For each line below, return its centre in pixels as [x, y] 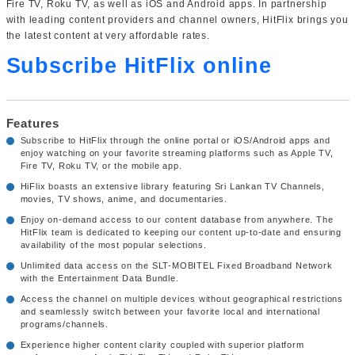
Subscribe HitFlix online [139, 66]
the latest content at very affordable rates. [108, 36]
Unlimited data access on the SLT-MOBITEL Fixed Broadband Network [176, 266]
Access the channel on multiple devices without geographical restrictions [182, 299]
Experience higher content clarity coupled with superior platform [162, 345]
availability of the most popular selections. [113, 245]
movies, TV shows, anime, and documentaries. [124, 199]
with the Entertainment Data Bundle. [99, 279]
